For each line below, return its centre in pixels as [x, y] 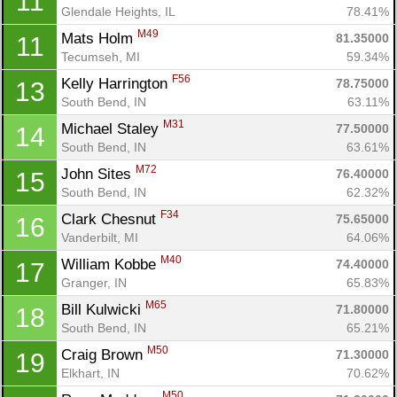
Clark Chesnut [111, 219]
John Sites [98, 174]
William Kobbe [111, 264]
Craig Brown [104, 354]
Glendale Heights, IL [118, 11]
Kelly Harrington [117, 83]
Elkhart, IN [90, 373]
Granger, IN [94, 282]
